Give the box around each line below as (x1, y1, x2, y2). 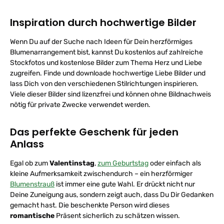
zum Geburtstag (97, 159, 148, 167)
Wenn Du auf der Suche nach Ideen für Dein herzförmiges (10, 37, 192, 46)
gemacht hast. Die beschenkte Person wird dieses (10, 201, 169, 209)
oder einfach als (148, 159, 201, 167)
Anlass (10, 137, 44, 151)
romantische (10, 211, 54, 220)
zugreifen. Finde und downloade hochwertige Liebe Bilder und (10, 69, 205, 77)
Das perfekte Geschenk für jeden (10, 125, 178, 139)
